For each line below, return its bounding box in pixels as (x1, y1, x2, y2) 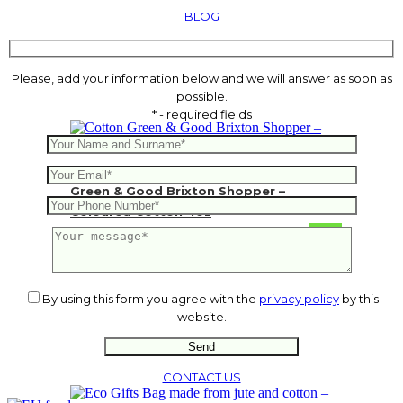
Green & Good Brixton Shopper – (70, 184, 285, 199)
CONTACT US (162, 369, 241, 384)
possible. (175, 88, 228, 103)
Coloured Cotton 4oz (70, 204, 211, 219)
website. (176, 309, 227, 324)
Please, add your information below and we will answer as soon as (11, 70, 392, 85)
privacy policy (259, 291, 339, 306)
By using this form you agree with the (42, 291, 259, 306)
